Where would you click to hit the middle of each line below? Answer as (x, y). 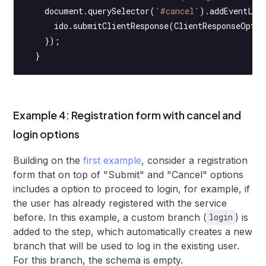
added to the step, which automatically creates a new (133, 231)
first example (113, 160)
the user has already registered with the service (120, 203)
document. (57, 11)
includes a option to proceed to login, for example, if (132, 189)
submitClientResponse (121, 26)
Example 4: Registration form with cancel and (127, 115)
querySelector (119, 11)
